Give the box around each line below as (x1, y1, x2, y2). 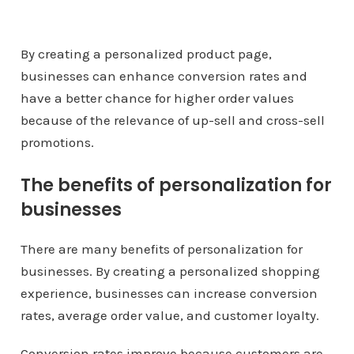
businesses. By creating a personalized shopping (20, 263, 320, 279)
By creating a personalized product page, (20, 46, 272, 62)
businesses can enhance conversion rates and (20, 68, 307, 84)
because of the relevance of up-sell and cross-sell (20, 112, 325, 128)
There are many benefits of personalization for (20, 241, 303, 257)
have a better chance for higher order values (20, 90, 294, 106)
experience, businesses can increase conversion (20, 285, 318, 301)
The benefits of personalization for (20, 173, 332, 198)
